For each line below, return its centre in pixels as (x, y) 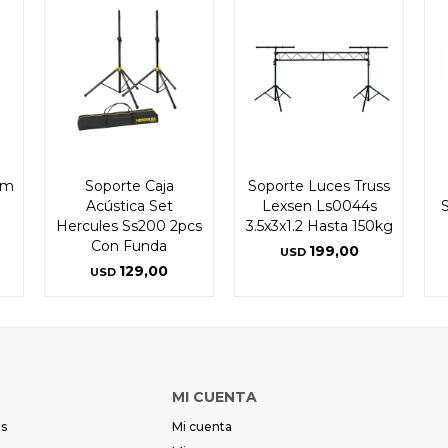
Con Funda (129, 245)
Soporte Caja (129, 185)
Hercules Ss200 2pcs (129, 225)
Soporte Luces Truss (319, 185)
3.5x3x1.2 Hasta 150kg (319, 225)
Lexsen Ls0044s (319, 205)
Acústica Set (129, 205)
